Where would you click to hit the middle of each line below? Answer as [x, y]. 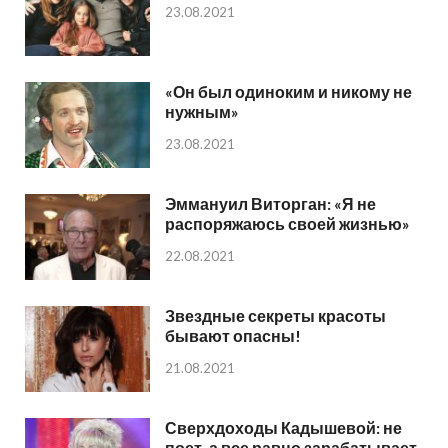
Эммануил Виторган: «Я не [270, 203]
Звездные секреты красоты [275, 316]
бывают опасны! [233, 336]
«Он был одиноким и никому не [288, 91]
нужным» [202, 111]
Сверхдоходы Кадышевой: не [283, 428]
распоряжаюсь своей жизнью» [287, 223]
